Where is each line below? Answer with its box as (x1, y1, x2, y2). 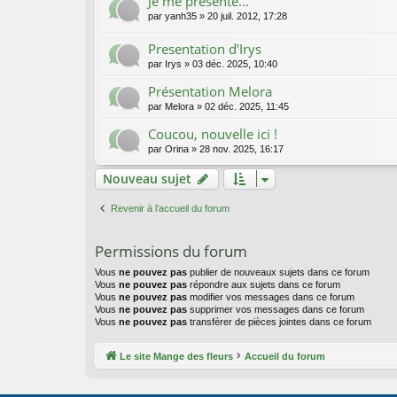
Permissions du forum (95, 241, 247, 262)
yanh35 (165, 11, 197, 22)
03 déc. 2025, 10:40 (192, 58, 277, 70)
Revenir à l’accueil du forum (111, 203, 230, 214)
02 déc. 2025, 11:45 (205, 101, 289, 113)
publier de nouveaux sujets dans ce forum (187, 267, 370, 278)
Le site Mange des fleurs (120, 350, 233, 362)
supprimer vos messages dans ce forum (187, 304, 364, 315)
